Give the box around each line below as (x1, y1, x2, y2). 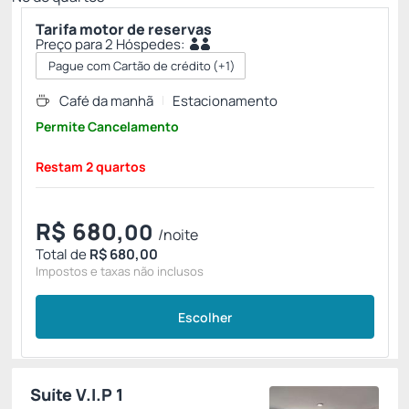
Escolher (178, 308, 232, 326)
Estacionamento (173, 91, 278, 110)
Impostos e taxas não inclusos (36, 263, 204, 279)
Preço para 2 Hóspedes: (36, 35, 184, 54)
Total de (36, 245, 89, 264)
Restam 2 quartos (36, 158, 146, 175)
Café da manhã (59, 91, 153, 110)
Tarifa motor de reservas (36, 19, 212, 39)
